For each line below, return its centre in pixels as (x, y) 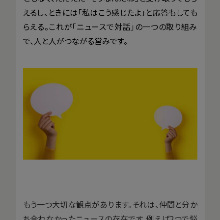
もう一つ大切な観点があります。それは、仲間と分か (110, 204)
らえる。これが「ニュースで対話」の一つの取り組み (110, 27)
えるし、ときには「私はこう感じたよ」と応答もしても (110, 13)
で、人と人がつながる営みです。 (75, 41)
